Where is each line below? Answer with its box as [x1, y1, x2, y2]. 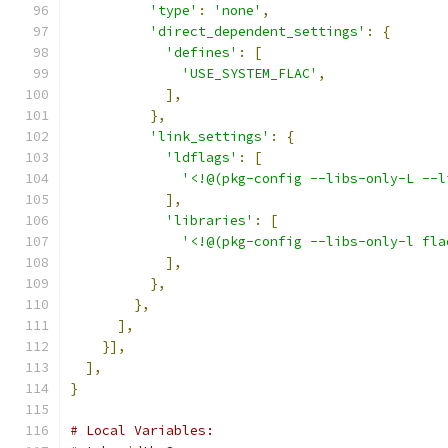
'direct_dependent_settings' [150, 23, 366, 40]
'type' [150, 2, 198, 19]
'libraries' [166, 212, 254, 229]
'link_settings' [150, 128, 270, 145]
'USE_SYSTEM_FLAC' [182, 65, 318, 82]
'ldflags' [166, 149, 238, 166]
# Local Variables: [70, 422, 214, 439]
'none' [214, 2, 262, 19]
